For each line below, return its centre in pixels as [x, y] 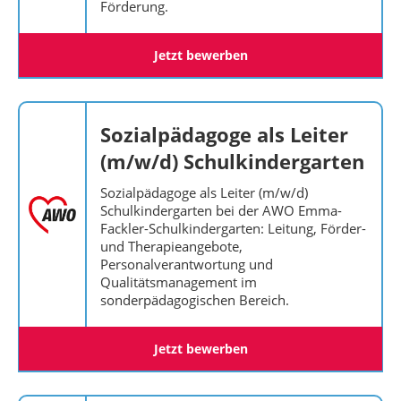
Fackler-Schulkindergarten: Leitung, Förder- [233, 228]
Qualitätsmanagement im [179, 282]
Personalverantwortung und [187, 264]
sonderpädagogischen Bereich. [195, 300]
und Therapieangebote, [171, 246]
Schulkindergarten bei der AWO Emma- [221, 210]
